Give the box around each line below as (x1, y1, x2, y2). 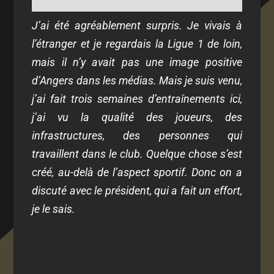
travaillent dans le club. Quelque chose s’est (32, 147, 242, 160)
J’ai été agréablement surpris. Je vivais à (32, 18, 242, 32)
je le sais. (32, 202, 76, 215)
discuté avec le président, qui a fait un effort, (32, 183, 242, 197)
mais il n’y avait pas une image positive (32, 55, 242, 68)
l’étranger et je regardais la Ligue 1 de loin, (32, 37, 242, 50)
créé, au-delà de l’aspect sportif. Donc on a (32, 165, 242, 179)
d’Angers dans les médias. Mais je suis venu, (32, 73, 242, 87)
